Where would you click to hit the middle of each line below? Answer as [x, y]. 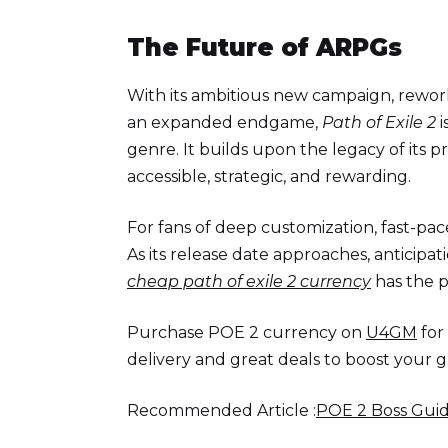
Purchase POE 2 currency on [246, 332]
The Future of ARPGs [264, 47]
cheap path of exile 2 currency [249, 281]
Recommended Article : [221, 410]
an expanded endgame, [224, 122]
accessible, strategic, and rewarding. [269, 176]
